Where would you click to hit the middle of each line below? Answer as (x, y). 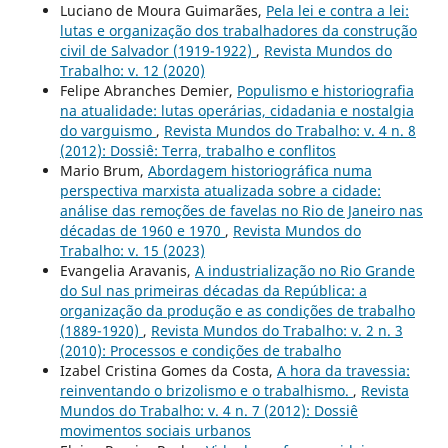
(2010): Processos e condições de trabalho (200, 351)
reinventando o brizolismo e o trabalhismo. (206, 391)
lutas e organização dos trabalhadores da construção (238, 31)
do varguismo (107, 131)
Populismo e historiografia (325, 91)
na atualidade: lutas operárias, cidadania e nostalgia (236, 111)
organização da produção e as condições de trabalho (237, 311)
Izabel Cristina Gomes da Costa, (168, 371)
